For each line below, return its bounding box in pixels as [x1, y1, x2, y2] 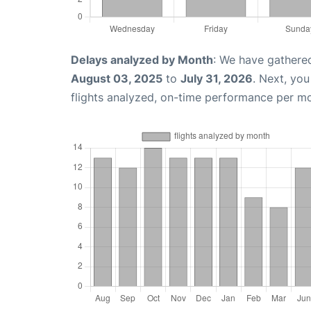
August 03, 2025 [71, 72, 162, 86]
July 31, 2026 [180, 72, 253, 86]
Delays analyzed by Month [71, 53, 213, 67]
